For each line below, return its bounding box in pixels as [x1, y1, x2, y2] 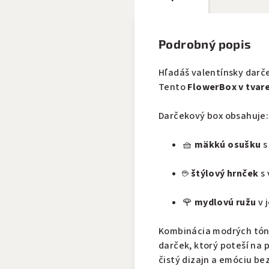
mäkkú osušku [194, 138, 261, 151]
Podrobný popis [159, 37, 252, 51]
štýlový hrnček [190, 167, 259, 180]
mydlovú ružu [194, 196, 256, 209]
